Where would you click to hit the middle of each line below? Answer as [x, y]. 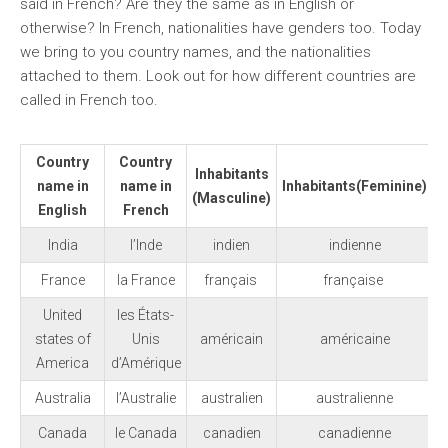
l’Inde [145, 245]
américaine [354, 339]
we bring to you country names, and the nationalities [195, 52]
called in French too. [89, 100]
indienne [354, 245]
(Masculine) [231, 198]
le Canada [145, 433]
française [354, 280]
